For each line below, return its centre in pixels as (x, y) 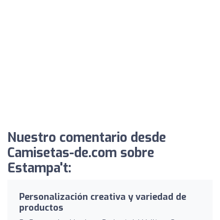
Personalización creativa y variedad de (103, 197)
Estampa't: (39, 168)
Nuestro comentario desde (87, 137)
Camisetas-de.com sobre (81, 153)
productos (41, 207)
